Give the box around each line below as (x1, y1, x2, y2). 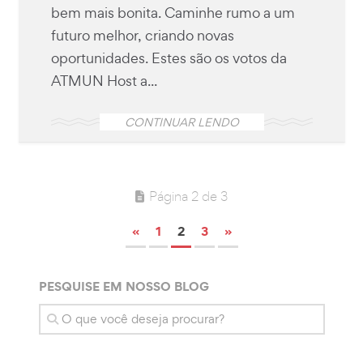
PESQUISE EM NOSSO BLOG (38, 276, 209, 295)
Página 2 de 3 (149, 186, 228, 204)
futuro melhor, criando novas (50, 25, 234, 45)
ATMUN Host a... (50, 70, 157, 90)
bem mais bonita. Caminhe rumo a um (50, 2, 295, 22)
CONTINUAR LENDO (124, 113, 239, 130)
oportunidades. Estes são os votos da (50, 48, 287, 67)
